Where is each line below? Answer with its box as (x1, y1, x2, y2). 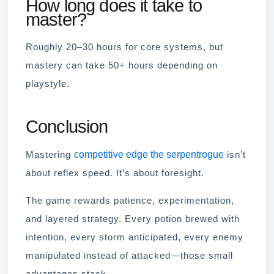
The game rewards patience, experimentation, (26, 195, 234, 206)
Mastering (26, 149, 74, 160)
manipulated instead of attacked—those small (26, 250, 233, 261)
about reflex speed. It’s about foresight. (26, 168, 204, 178)
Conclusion (26, 117, 108, 137)
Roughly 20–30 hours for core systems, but (26, 42, 223, 53)
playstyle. (26, 79, 70, 89)
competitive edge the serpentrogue (74, 149, 224, 160)
